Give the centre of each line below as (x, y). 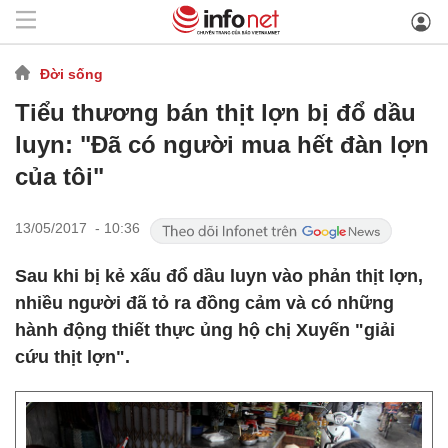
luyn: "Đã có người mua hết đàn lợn (222, 144)
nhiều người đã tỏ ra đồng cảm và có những (204, 303)
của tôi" (59, 176)
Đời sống (71, 73)
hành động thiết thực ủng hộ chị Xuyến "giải (205, 330)
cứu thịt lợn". (72, 357)
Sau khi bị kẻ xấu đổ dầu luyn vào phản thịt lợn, (219, 276)
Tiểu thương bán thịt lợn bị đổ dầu (215, 112)
